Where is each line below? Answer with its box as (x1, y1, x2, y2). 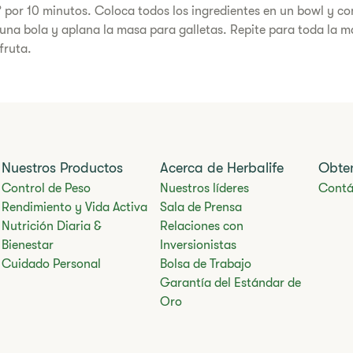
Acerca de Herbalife (159, 160, 284, 176)
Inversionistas (159, 238, 236, 253)
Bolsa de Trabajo (159, 257, 251, 272)
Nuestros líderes (159, 181, 249, 196)
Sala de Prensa (159, 200, 242, 215)
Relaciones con (159, 219, 243, 234)
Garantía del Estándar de (159, 276, 301, 291)
